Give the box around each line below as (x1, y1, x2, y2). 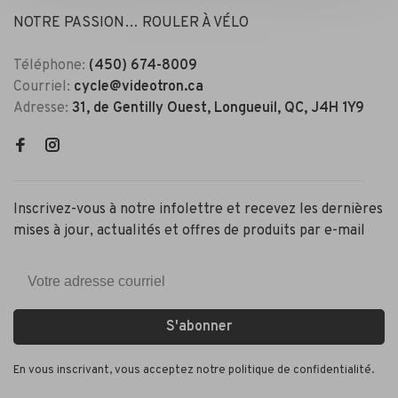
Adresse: (13, 99, 72, 118)
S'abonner (166, 318, 232, 337)
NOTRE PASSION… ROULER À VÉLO (13, 14, 249, 33)
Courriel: (13, 78, 74, 97)
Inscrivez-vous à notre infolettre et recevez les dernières (13, 201, 383, 219)
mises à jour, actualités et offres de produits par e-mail (13, 222, 365, 241)
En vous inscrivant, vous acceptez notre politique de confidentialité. (13, 363, 374, 378)
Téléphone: (13, 57, 89, 76)
